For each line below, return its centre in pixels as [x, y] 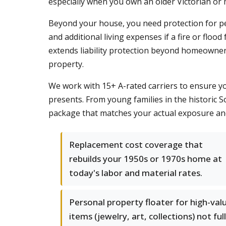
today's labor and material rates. [136, 173]
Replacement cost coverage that [136, 145]
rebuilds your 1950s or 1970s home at [146, 159]
